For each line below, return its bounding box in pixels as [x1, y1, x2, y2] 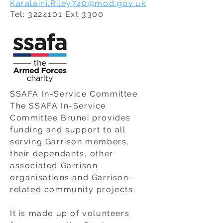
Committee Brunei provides [10, 113, 131, 122]
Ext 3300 [62, 9, 104, 19]
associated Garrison [10, 161, 98, 170]
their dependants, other [10, 149, 113, 158]
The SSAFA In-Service [10, 101, 107, 111]
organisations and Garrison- [10, 173, 133, 182]
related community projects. [10, 185, 138, 194]
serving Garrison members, [10, 137, 130, 146]
